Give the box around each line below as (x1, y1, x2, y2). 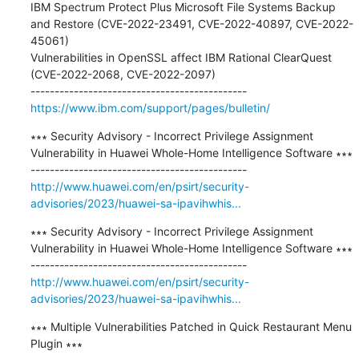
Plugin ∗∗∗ (30, 336, 83, 350)
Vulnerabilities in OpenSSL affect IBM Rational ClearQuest (30, 50, 332, 64)
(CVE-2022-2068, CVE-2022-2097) (30, 67, 219, 81)
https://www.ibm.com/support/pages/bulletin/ (30, 100, 270, 115)
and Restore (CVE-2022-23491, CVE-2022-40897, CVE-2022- (30, 16, 353, 30)
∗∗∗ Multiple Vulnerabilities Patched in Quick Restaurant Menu (30, 319, 352, 333)
